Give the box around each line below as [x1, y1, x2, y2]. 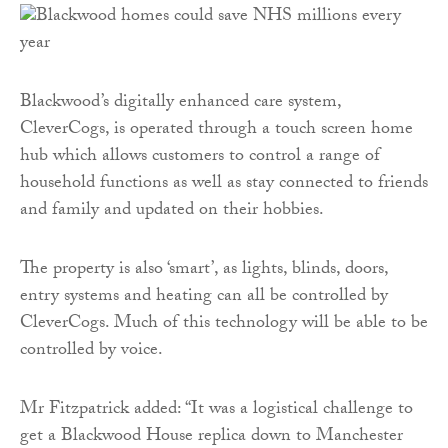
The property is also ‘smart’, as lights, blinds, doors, [20, 254, 388, 286]
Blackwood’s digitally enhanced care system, [20, 87, 341, 119]
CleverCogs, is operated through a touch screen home [20, 114, 413, 146]
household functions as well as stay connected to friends [20, 168, 428, 200]
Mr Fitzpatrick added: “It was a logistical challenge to [20, 394, 413, 426]
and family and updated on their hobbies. [20, 195, 324, 227]
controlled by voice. [20, 335, 163, 367]
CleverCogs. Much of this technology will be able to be [20, 308, 428, 340]
